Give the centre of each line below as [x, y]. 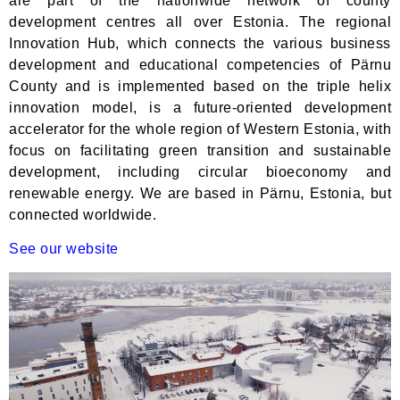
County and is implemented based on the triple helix [200, 86]
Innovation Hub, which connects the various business [200, 43]
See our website [64, 249]
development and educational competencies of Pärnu [200, 64]
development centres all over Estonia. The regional [200, 21]
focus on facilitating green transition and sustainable [200, 150]
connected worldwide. [83, 214]
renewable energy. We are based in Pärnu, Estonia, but [200, 193]
